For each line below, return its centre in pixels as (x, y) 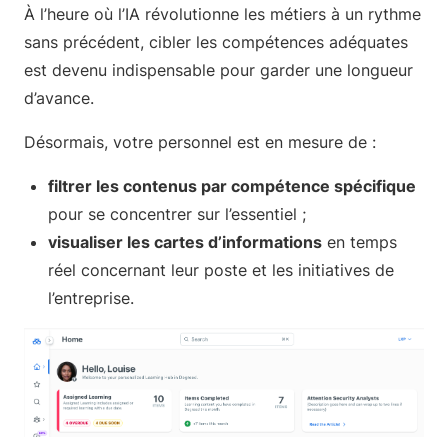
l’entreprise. (91, 298)
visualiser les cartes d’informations (185, 242)
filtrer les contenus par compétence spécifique (232, 186)
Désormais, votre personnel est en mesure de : (200, 142)
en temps (359, 242)
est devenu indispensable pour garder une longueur (218, 70)
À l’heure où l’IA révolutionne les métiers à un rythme (222, 14)
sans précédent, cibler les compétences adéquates (216, 42)
